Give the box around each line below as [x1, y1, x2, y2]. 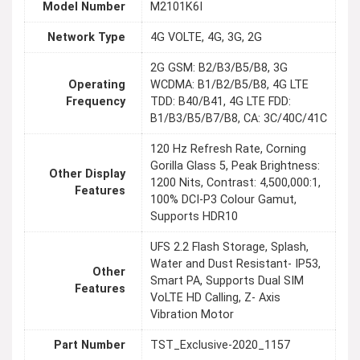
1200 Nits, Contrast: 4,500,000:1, [150, 176, 321, 190]
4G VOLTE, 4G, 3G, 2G [150, 31, 262, 45]
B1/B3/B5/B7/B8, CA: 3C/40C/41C [150, 112, 327, 126]
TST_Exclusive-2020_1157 [150, 338, 290, 353]
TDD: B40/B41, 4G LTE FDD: [150, 95, 291, 109]
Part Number [54, 338, 125, 353]
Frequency [66, 95, 125, 109]
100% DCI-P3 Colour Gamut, [150, 193, 297, 207]
